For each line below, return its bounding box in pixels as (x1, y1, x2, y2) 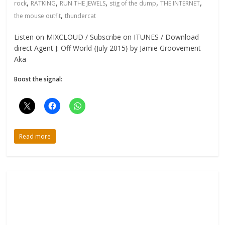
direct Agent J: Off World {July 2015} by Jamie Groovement (14, 43, 201, 53)
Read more (19, 132, 51, 141)
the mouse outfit (14, 12, 61, 21)
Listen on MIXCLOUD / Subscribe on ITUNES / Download (14, 32, 199, 42)
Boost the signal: (14, 75, 63, 84)
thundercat (65, 12, 96, 21)
